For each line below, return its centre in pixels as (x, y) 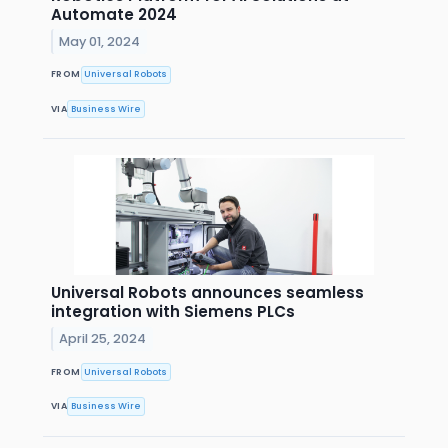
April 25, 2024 (103, 338)
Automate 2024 (114, 14)
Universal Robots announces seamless (207, 293)
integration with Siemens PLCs (173, 312)
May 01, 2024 (100, 41)
